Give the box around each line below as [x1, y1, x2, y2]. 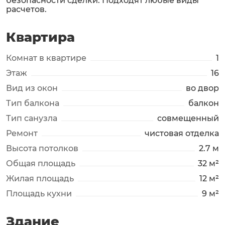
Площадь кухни [6, 189, 72, 198]
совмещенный [157, 114, 219, 123]
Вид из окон [6, 83, 58, 93]
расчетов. [6, 5, 47, 14]
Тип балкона [6, 98, 59, 108]
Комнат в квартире [6, 53, 86, 63]
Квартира [6, 29, 75, 45]
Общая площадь [6, 159, 75, 168]
